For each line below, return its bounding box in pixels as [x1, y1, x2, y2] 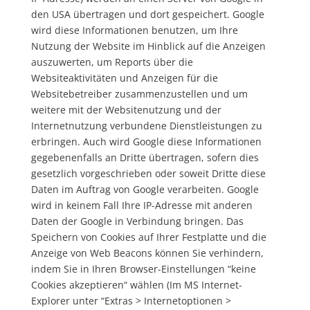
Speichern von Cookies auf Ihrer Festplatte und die [30, 230, 266, 244]
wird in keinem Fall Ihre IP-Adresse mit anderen [30, 199, 253, 212]
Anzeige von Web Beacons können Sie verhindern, [30, 246, 264, 259]
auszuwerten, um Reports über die [30, 55, 193, 69]
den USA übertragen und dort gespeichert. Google [30, 8, 264, 21]
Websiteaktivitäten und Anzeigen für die [30, 71, 218, 84]
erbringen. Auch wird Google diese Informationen [30, 135, 262, 148]
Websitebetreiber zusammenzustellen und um [30, 87, 248, 100]
